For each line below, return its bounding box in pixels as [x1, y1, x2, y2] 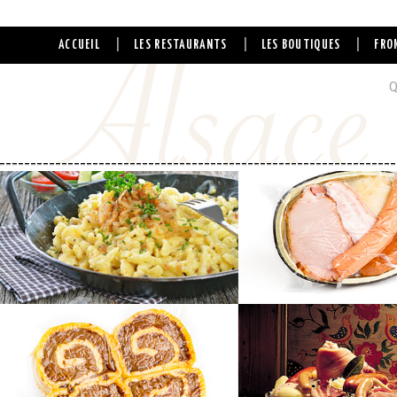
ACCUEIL [58, 39, 101, 51]
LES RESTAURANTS [134, 39, 228, 51]
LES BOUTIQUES [261, 39, 341, 51]
